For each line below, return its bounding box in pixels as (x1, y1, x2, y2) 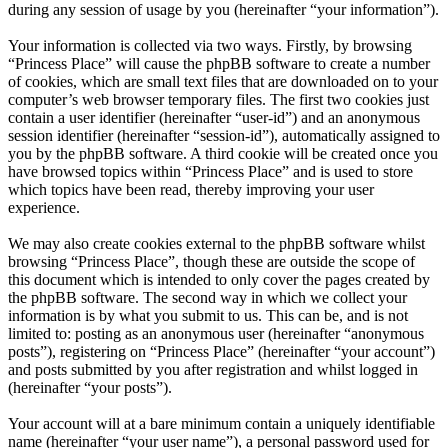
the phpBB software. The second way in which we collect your (8, 288, 407, 306)
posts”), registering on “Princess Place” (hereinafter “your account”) (8, 342, 435, 360)
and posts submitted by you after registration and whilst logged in (8, 360, 418, 378)
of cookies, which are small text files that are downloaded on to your (8, 72, 438, 90)
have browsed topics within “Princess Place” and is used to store (8, 162, 413, 180)
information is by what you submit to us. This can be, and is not (8, 306, 408, 324)
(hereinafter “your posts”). (8, 378, 172, 396)
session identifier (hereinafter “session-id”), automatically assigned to (8, 126, 440, 144)
